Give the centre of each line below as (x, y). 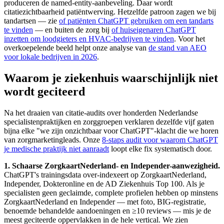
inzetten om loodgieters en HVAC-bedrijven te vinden (89, 39)
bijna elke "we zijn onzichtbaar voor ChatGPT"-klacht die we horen (111, 131)
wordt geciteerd (44, 92)
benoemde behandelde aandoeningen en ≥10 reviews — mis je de (107, 211)
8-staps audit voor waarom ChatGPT (160, 140)
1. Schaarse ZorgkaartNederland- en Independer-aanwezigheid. (112, 166)
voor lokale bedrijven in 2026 (50, 57)
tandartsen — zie (31, 21)
